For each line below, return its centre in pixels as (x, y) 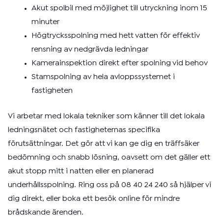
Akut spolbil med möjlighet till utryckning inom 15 (119, 8)
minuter (45, 22)
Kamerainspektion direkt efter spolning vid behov (120, 63)
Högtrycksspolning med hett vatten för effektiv (116, 36)
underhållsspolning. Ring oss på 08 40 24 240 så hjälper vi (110, 185)
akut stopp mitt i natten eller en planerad (81, 171)
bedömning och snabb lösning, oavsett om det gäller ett (109, 157)
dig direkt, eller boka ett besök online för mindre (94, 199)
